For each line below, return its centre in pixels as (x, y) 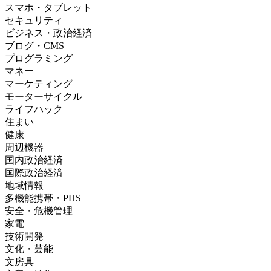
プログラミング (39, 58)
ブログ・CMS (34, 45)
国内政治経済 (34, 160)
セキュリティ (34, 20)
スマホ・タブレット (48, 7)
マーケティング (39, 83)
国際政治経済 (34, 172)
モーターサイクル (44, 96)
